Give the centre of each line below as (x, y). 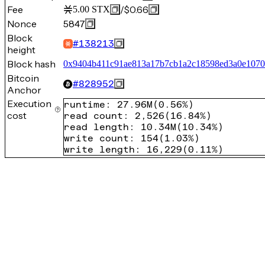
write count (96, 138)
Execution (29, 104)
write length (99, 149)
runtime (85, 104)
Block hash (31, 64)
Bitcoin (23, 78)
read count (93, 116)
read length (96, 127)
